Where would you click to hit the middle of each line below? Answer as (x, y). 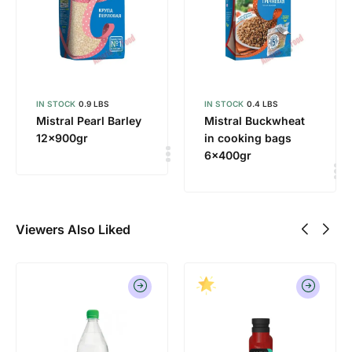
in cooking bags (248, 137)
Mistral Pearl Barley (89, 120)
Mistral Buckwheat (255, 120)
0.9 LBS (94, 103)
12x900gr (62, 137)
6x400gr (228, 155)
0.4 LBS (262, 103)
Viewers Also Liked (73, 229)
